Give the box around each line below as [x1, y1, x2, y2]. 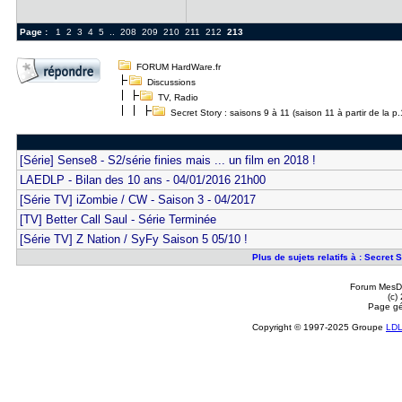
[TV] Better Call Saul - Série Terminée [19, 213, 216, 226]
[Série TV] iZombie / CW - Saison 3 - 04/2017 [19, 193, 256, 206]
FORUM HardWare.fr [135, 62, 221, 72]
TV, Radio [157, 92, 198, 102]
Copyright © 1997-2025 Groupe [252, 322, 386, 332]
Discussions [146, 77, 196, 87]
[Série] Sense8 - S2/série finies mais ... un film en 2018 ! [19, 153, 316, 167]
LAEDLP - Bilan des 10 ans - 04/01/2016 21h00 [19, 173, 266, 187]
